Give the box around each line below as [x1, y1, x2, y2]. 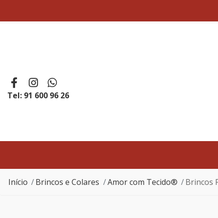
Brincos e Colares [36, 177, 100, 187]
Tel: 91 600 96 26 [7, 90, 69, 101]
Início [8, 177, 28, 187]
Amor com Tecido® [107, 177, 178, 187]
